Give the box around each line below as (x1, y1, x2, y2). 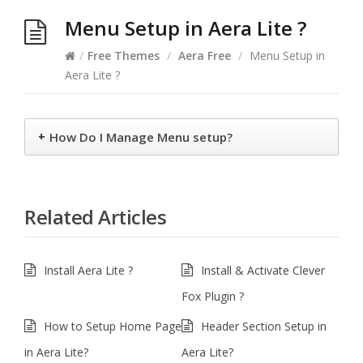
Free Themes (88, 47, 160, 63)
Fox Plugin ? (181, 288, 244, 304)
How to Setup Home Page (44, 318, 181, 334)
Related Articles (24, 203, 166, 230)
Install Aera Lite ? (44, 262, 133, 278)
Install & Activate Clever (201, 262, 325, 278)
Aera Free (178, 47, 231, 63)
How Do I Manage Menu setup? (49, 128, 233, 145)
